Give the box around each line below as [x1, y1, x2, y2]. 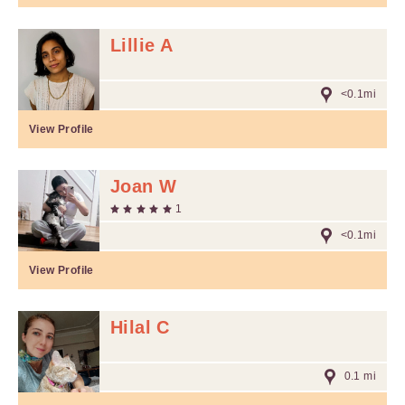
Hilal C [110, 317, 170, 337]
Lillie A [110, 35, 174, 55]
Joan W [110, 176, 177, 196]
